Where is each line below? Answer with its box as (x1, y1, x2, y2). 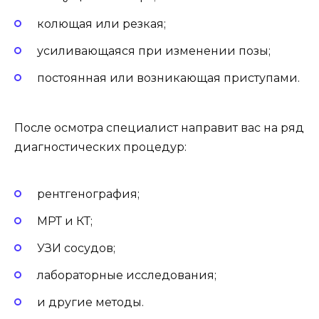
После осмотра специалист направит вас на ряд (14, 121, 304, 135)
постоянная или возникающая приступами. (37, 70, 300, 85)
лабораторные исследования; (37, 268, 216, 283)
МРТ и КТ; (37, 214, 93, 228)
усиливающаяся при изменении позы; (37, 43, 271, 58)
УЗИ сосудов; (37, 241, 115, 255)
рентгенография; (37, 187, 140, 201)
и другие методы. (37, 296, 144, 310)
